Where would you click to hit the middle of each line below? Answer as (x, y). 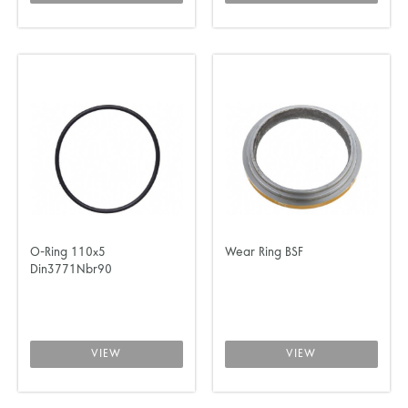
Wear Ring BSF (264, 253)
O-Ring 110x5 (68, 253)
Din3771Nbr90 (71, 270)
